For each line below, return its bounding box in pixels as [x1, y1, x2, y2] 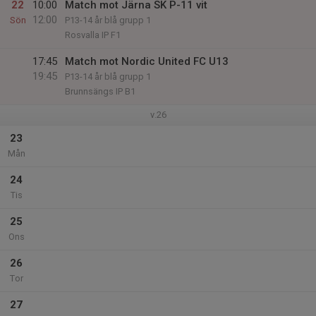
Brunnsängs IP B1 [65, 86, 135, 97]
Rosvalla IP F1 [65, 30, 121, 40]
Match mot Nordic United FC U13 [65, 55, 229, 68]
